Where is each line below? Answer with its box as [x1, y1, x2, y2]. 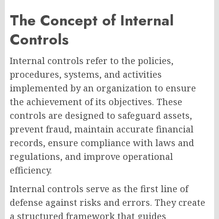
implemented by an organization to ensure [10, 82, 196, 94]
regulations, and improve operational [10, 151, 173, 163]
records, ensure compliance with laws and [10, 137, 194, 149]
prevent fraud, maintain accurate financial [10, 123, 194, 135]
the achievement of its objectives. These [10, 96, 182, 108]
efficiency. [10, 164, 52, 176]
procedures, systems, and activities [10, 68, 162, 81]
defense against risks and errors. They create [10, 197, 205, 209]
